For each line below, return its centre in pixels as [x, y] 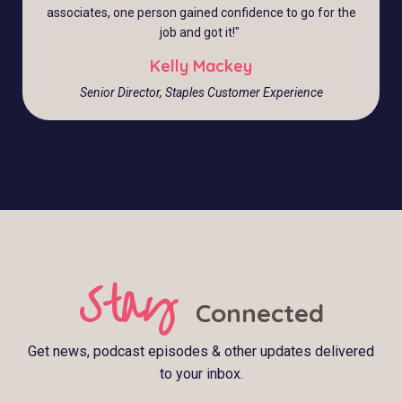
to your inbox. [201, 374]
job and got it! [197, 33]
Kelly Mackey [201, 66]
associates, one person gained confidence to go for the [201, 13]
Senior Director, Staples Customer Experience [201, 93]
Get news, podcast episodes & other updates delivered [201, 352]
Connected [259, 313]
